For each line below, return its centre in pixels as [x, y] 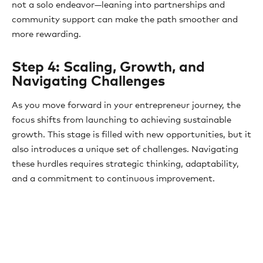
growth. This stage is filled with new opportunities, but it [131, 135]
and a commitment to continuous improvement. [113, 179]
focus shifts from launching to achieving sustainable [122, 120]
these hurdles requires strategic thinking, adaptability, [125, 164]
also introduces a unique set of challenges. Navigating [125, 149]
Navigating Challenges [88, 82]
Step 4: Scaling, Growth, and [108, 68]
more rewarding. [46, 34]
